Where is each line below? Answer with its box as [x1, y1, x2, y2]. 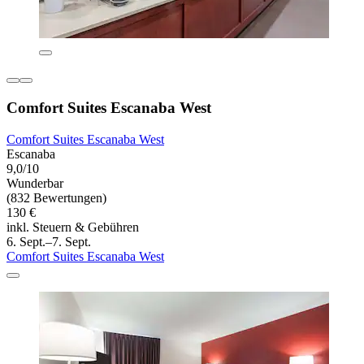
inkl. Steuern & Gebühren [6, 219, 139, 234]
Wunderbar [6, 175, 63, 190]
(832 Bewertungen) [6, 190, 106, 205]
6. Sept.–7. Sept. [6, 234, 91, 249]
